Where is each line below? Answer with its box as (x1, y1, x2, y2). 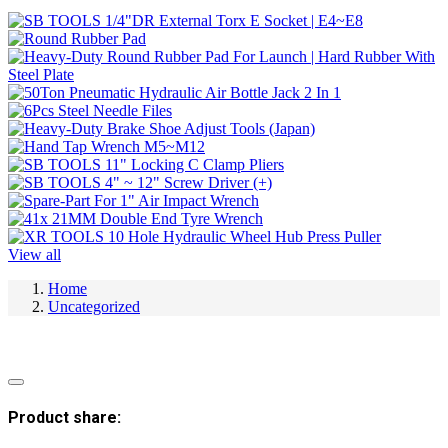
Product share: (8, 407, 121, 427)
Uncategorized (48, 298, 140, 316)
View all (8, 246, 61, 264)
